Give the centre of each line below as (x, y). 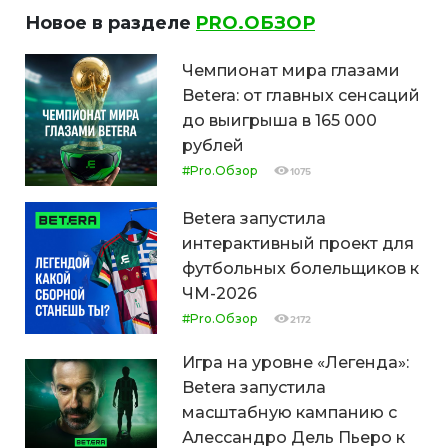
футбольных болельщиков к (300, 269)
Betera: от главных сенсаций (301, 96)
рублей (213, 146)
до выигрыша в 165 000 (279, 121)
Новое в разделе (110, 23)
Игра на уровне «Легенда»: (295, 363)
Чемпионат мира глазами (291, 71)
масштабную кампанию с (289, 413)
